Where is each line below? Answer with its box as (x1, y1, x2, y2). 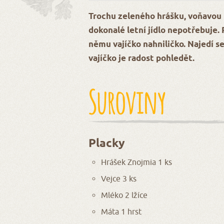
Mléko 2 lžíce (101, 190, 147, 199)
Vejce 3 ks (101, 173, 136, 183)
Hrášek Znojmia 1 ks (101, 157, 172, 166)
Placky (88, 135, 125, 151)
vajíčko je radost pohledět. (88, 52, 194, 64)
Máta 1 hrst (101, 206, 141, 216)
